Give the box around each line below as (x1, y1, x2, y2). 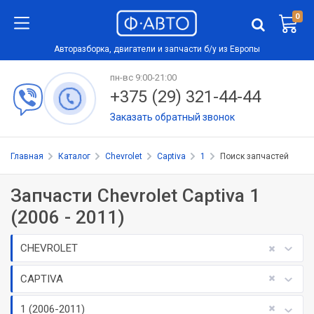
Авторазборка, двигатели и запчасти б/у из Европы (54, 43, 260, 54)
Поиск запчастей (220, 151, 289, 162)
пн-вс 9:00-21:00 (109, 72, 177, 83)
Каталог (58, 151, 90, 162)
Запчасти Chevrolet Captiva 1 (11, 185, 260, 207)
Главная (11, 151, 43, 162)
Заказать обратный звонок (109, 111, 235, 123)
